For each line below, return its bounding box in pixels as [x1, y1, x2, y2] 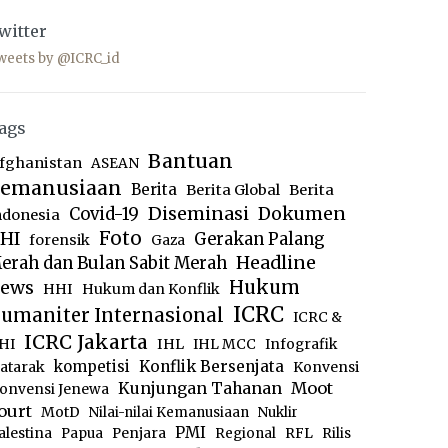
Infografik [265, 336, 337, 353]
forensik [29, 231, 90, 249]
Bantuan [147, 149, 233, 173]
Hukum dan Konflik [82, 280, 220, 298]
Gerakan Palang [194, 229, 325, 250]
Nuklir [258, 404, 298, 421]
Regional [214, 425, 276, 442]
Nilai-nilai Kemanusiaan [89, 404, 249, 421]
